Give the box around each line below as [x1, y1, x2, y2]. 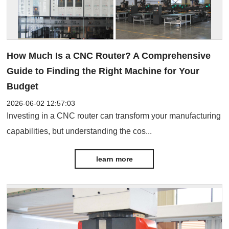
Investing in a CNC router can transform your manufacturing [7, 111, 221, 120]
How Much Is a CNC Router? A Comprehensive [7, 50, 211, 61]
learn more [96, 154, 133, 163]
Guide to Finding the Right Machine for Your [7, 65, 200, 76]
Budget [7, 81, 39, 91]
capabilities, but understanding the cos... [7, 126, 152, 135]
